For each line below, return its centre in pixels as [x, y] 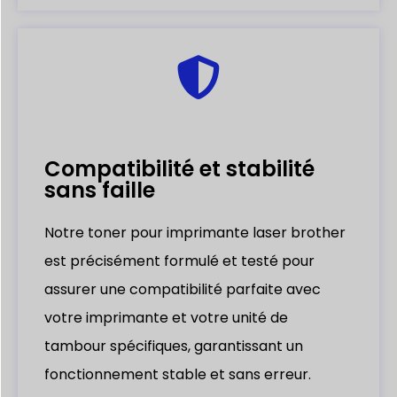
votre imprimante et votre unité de [166, 317]
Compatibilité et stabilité [179, 168]
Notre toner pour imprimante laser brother [195, 232]
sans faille [100, 190]
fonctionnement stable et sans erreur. [178, 374]
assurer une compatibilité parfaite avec [183, 289]
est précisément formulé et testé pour [179, 261]
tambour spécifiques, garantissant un [174, 346]
